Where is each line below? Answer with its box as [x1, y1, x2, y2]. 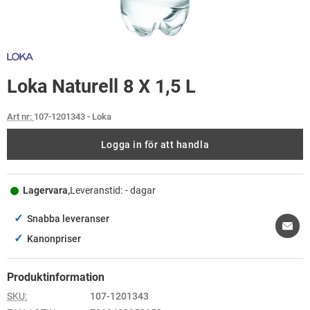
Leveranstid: [69, 185, 122, 197]
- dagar [125, 185, 156, 197]
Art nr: [7, 111, 34, 122]
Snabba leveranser [27, 213, 109, 225]
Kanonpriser [27, 233, 81, 245]
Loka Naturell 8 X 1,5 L [7, 75, 196, 98]
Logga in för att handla [100, 139, 210, 150]
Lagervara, [22, 185, 70, 197]
